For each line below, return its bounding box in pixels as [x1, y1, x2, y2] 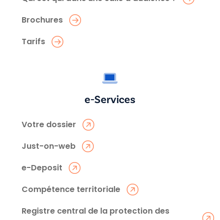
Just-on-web [22, 140, 76, 152]
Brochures [22, 14, 63, 26]
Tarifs [22, 35, 45, 47]
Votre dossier [22, 118, 76, 130]
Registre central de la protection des [22, 205, 169, 217]
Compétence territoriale [22, 183, 120, 195]
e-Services [84, 92, 136, 107]
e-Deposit [22, 162, 62, 173]
